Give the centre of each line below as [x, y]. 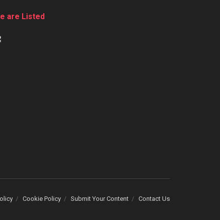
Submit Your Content [100, 198]
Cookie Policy [42, 198]
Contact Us [154, 198]
